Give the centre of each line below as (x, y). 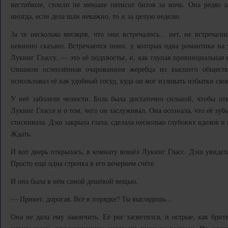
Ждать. (21, 134)
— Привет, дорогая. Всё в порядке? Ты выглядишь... (91, 199)
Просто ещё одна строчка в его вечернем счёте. (83, 163)
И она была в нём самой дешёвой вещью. (74, 181)
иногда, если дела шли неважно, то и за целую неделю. (96, 16)
